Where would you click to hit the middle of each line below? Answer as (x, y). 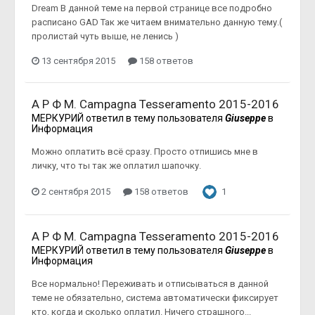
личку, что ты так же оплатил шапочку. (116, 165)
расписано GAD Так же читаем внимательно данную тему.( (157, 22)
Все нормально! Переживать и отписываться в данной (150, 283)
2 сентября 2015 (76, 191)
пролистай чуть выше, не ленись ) (105, 36)
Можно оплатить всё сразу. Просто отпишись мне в (145, 151)
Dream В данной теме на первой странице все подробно (152, 8)
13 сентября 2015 (78, 60)
